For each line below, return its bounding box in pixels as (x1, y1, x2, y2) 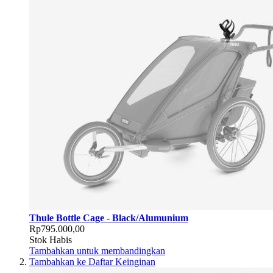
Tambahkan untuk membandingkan (29, 246, 165, 257)
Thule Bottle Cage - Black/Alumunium (29, 213, 188, 224)
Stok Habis (29, 235, 72, 246)
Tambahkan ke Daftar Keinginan (29, 257, 155, 268)
